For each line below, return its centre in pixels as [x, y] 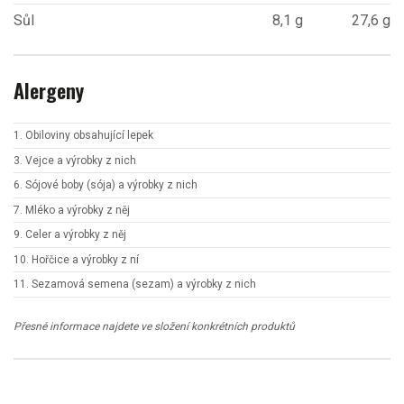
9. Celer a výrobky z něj [70, 235]
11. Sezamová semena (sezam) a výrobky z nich [135, 285]
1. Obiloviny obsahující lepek [83, 136]
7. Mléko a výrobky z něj [72, 210]
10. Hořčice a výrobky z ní [76, 259]
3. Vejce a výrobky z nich [75, 160]
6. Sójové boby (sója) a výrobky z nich [106, 185]
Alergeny [49, 90]
